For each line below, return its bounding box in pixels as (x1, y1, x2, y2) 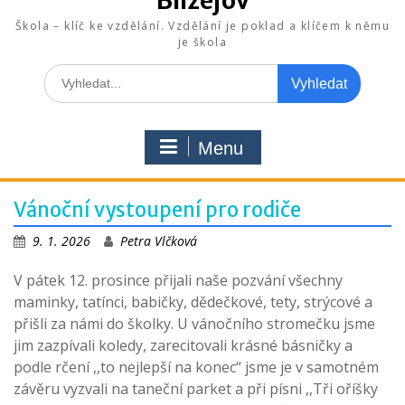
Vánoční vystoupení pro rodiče (14, 196, 301, 222)
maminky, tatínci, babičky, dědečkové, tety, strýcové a (14, 291, 372, 312)
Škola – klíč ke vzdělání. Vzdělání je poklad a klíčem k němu (15, 17, 390, 33)
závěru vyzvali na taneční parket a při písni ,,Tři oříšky (14, 378, 378, 399)
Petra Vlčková (120, 231, 197, 250)
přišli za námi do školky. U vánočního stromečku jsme (14, 313, 375, 334)
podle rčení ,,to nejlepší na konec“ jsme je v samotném (14, 356, 379, 377)
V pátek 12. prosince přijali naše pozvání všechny (14, 269, 343, 290)
